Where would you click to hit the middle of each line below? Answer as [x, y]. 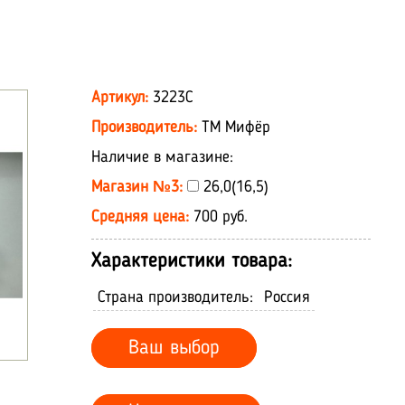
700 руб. [221, 217]
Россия [287, 297]
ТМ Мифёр [236, 127]
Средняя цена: [142, 217]
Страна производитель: [175, 297]
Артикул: [122, 98]
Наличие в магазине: [162, 157]
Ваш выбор [174, 348]
